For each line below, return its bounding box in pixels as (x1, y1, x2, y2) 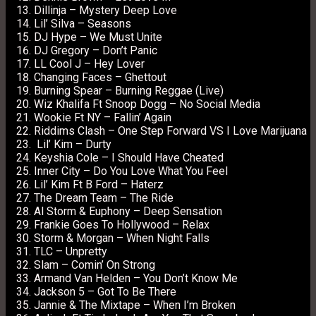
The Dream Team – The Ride (34, 190, 174, 205)
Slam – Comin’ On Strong (34, 257, 158, 272)
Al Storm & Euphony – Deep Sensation (34, 204, 225, 218)
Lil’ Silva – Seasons (34, 16, 134, 30)
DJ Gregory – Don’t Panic (34, 43, 160, 57)
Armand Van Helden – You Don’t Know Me (34, 271, 241, 285)
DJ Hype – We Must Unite (34, 30, 162, 44)
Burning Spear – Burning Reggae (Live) (34, 83, 224, 97)
